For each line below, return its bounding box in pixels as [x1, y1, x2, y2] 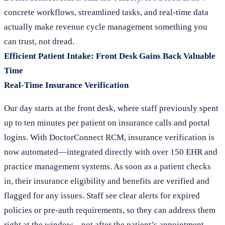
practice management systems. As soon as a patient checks [4, 162, 211, 171]
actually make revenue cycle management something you [4, 22, 207, 32]
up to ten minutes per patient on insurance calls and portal [4, 118, 210, 128]
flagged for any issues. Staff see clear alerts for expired [4, 191, 200, 200]
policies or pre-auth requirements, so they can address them [4, 205, 215, 215]
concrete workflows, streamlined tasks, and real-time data [4, 8, 208, 17]
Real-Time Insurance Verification [4, 80, 129, 90]
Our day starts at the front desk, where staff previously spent [4, 103, 218, 113]
